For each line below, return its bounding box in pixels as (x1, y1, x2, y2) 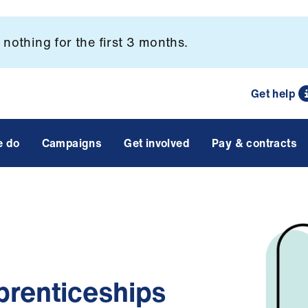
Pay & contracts (211, 135, 297, 151)
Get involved (124, 135, 190, 151)
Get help (250, 85, 295, 102)
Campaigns (41, 135, 102, 151)
